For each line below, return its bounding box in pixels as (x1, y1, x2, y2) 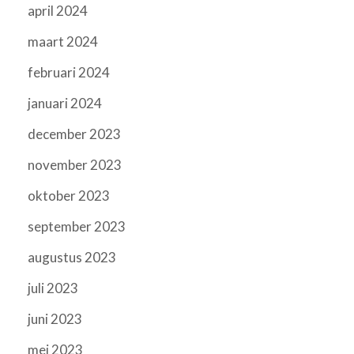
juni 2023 (28, 311, 82, 328)
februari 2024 (28, 64, 110, 81)
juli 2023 (28, 280, 78, 297)
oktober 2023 (28, 187, 110, 205)
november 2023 (28, 156, 122, 174)
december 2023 (28, 126, 121, 143)
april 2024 (28, 2, 88, 20)
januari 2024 (28, 95, 102, 112)
